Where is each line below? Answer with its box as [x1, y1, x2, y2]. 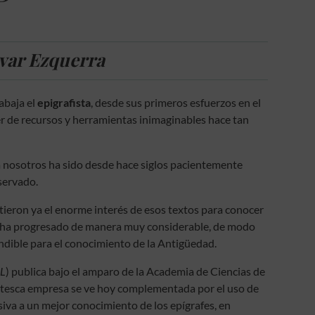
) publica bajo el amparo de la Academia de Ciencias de [6, 264, 266, 278]
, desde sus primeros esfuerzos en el [91, 96, 262, 110]
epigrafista [37, 96, 91, 110]
